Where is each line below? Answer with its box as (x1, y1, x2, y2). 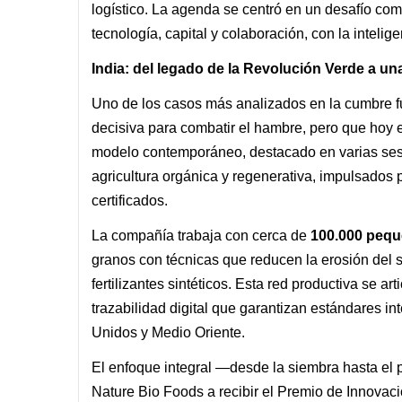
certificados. (92, 193, 168, 208)
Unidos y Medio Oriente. (92, 325, 245, 340)
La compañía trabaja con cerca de (92, 228, 310, 243)
